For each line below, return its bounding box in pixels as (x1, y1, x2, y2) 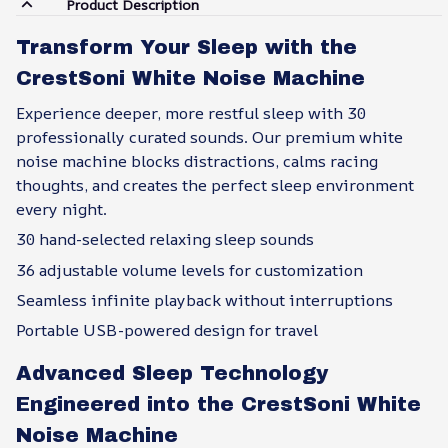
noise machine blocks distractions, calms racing (16, 149, 378, 172)
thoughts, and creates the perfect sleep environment (16, 173, 414, 196)
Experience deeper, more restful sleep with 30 (16, 101, 366, 124)
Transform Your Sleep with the (16, 36, 357, 59)
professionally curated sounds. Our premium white (16, 125, 403, 148)
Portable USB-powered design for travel (16, 319, 318, 342)
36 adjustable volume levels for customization (16, 258, 363, 281)
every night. (16, 197, 107, 220)
